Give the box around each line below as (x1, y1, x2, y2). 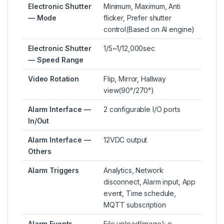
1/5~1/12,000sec (103, 44, 155, 53)
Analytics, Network (103, 166, 163, 175)
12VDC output (103, 135, 147, 144)
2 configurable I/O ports (103, 105, 180, 114)
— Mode (28, 13, 57, 22)
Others (28, 147, 52, 156)
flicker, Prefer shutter (103, 13, 171, 22)
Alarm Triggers (28, 166, 79, 175)
